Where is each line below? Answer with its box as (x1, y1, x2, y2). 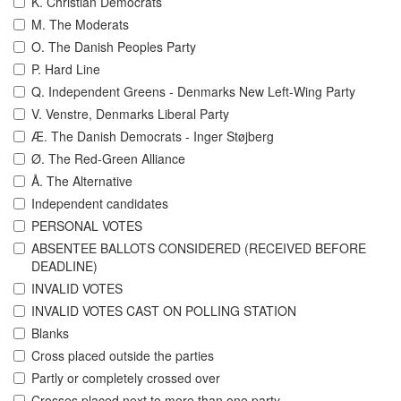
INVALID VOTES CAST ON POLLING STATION (31, 302, 296, 320)
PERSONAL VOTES (31, 217, 142, 235)
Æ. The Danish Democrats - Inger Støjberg (31, 127, 274, 146)
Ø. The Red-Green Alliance (31, 149, 185, 168)
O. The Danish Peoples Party (31, 38, 196, 56)
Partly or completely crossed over (31, 369, 220, 388)
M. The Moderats (31, 15, 129, 34)
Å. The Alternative (31, 172, 132, 191)
